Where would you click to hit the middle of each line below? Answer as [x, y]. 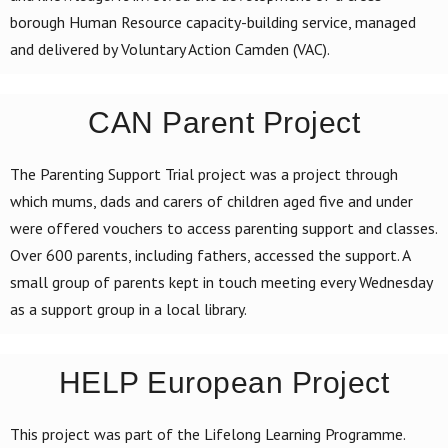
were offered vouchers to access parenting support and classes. [224, 227]
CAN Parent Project [224, 122]
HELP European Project [224, 382]
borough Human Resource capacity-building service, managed [213, 21]
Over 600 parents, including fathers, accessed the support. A [210, 254]
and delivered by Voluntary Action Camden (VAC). [170, 48]
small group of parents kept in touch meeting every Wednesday [221, 281]
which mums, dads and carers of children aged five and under [211, 200]
